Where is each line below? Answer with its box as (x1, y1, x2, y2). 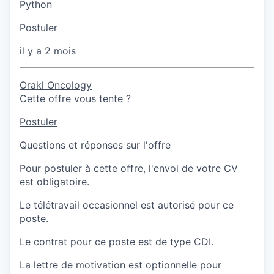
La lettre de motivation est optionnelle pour (20, 259, 221, 272)
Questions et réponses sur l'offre (20, 139, 171, 152)
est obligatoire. (20, 176, 89, 188)
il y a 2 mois (20, 45, 76, 57)
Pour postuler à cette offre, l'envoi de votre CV (20, 162, 238, 175)
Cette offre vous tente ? (20, 92, 131, 105)
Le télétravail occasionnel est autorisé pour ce (20, 199, 234, 212)
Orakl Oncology (20, 79, 92, 92)
